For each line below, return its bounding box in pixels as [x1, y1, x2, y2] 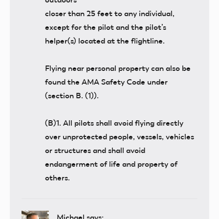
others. [45, 173, 70, 183]
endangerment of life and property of [45, 159, 177, 169]
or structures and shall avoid [45, 146, 145, 155]
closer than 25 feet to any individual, [45, 9, 175, 19]
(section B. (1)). [45, 91, 99, 101]
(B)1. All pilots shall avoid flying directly [45, 118, 183, 128]
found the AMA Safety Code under [45, 77, 168, 87]
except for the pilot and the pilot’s [45, 22, 166, 32]
